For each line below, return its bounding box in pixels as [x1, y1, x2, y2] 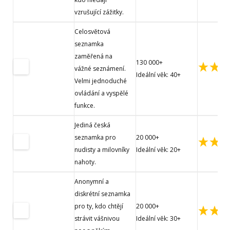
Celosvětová [74, 27, 110, 36]
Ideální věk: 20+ [136, 145, 181, 154]
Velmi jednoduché [74, 76, 127, 85]
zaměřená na [74, 52, 112, 61]
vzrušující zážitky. [74, 8, 124, 16]
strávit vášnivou [74, 214, 120, 223]
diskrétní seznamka [74, 189, 130, 198]
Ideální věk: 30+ [136, 214, 181, 223]
